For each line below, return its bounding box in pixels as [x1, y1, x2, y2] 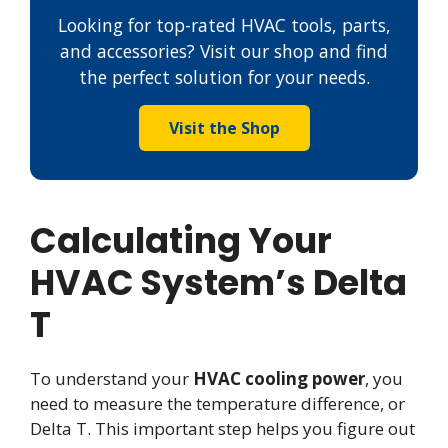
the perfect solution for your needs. [78, 64, 370, 89]
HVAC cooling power [193, 366, 365, 390]
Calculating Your [30, 215, 332, 265]
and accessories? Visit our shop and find [60, 38, 388, 63]
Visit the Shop [168, 116, 280, 139]
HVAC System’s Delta [30, 257, 407, 307]
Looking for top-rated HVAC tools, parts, [57, 12, 391, 37]
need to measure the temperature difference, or [30, 391, 405, 415]
